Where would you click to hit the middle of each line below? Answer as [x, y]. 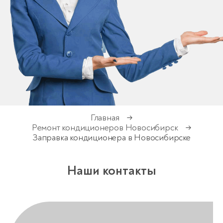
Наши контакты [111, 171]
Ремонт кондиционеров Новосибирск [105, 128]
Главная [105, 118]
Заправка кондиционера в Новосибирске [111, 138]
